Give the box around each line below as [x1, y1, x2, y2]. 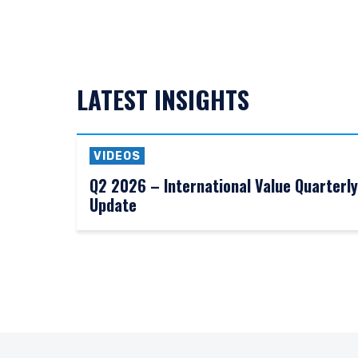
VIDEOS [93, 149, 141, 164]
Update [89, 193, 137, 217]
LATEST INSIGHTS [77, 81, 249, 118]
